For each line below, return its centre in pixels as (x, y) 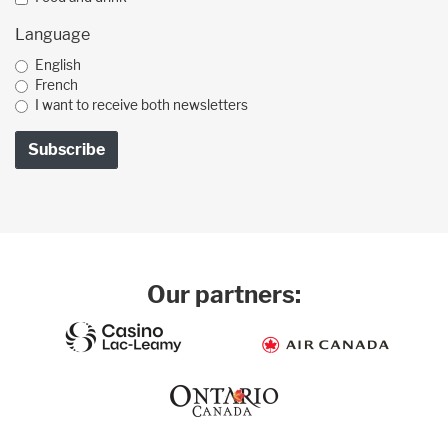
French (56, 85)
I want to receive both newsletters (141, 105)
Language (52, 35)
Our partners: (224, 295)
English (58, 65)
